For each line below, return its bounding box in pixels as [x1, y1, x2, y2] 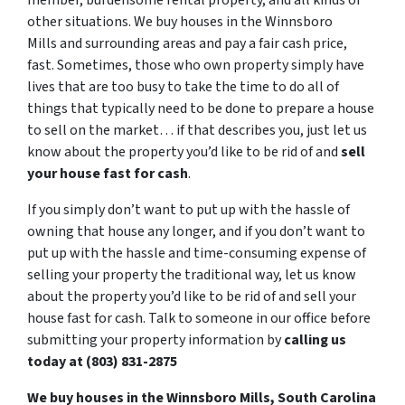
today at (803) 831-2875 [27, 352, 177, 372]
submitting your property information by [27, 330, 284, 350]
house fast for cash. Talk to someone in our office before [27, 308, 371, 328]
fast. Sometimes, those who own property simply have [27, 55, 364, 75]
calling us [284, 330, 346, 350]
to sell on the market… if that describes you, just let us [27, 120, 367, 140]
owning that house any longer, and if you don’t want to [27, 221, 365, 241]
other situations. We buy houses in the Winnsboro [27, 12, 333, 32]
